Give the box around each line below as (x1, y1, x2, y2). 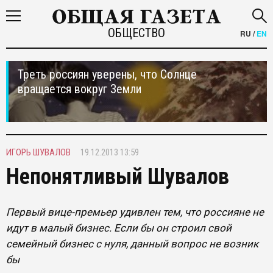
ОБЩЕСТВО (107, 26, 165, 40)
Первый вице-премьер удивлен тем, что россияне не (6, 206, 264, 218)
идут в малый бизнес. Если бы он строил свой (6, 222, 232, 234)
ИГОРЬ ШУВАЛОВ (6, 147, 71, 158)
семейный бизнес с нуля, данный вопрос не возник (6, 238, 258, 250)
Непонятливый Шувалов (6, 164, 229, 190)
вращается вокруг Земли (18, 82, 141, 96)
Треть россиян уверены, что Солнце (18, 67, 197, 82)
